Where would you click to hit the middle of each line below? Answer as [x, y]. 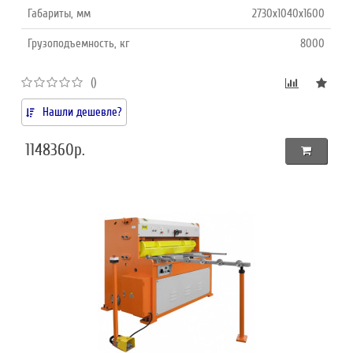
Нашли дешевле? [83, 111]
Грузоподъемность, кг [79, 43]
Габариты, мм [59, 13]
